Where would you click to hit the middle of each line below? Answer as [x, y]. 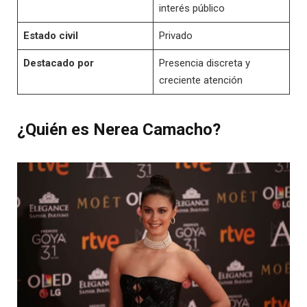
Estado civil [50, 35]
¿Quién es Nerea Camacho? [119, 130]
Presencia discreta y [204, 63]
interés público [192, 8]
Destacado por [58, 63]
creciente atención [200, 80]
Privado [175, 35]
